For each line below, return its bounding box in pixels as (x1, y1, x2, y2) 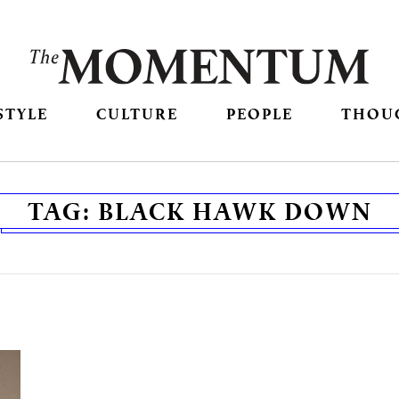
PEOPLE (226, 103, 294, 125)
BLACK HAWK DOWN (97, 195, 372, 228)
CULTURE (95, 103, 178, 125)
